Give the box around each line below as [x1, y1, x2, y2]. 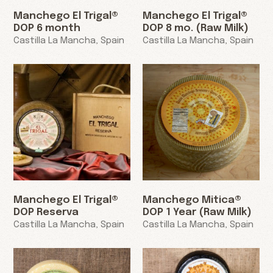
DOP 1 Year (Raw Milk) [143, 207, 252, 218]
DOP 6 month [13, 23, 81, 34]
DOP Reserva [13, 207, 79, 218]
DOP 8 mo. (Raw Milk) [143, 23, 249, 34]
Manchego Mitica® [143, 195, 241, 206]
